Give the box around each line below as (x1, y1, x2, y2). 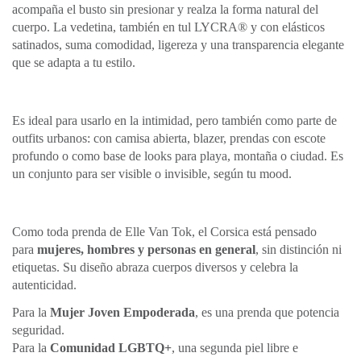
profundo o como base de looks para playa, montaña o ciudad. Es (12, 149, 343, 164)
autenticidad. (12, 278, 77, 293)
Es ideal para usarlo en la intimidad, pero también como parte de (12, 114, 337, 128)
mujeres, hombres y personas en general (37, 243, 255, 257)
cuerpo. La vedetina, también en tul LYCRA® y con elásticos (12, 20, 325, 35)
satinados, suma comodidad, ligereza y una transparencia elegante (12, 38, 344, 52)
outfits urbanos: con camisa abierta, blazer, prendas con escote (12, 131, 326, 146)
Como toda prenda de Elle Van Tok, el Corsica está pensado (12, 225, 317, 239)
